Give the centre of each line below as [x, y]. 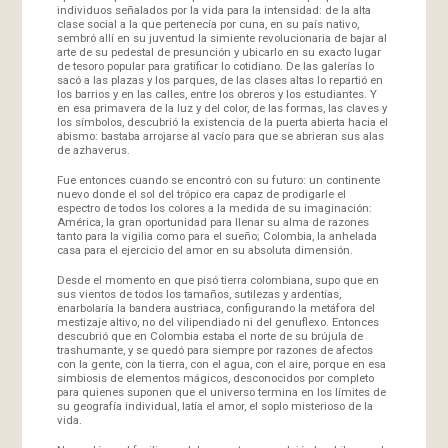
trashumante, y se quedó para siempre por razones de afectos [214, 349]
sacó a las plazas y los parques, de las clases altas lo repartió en [219, 79]
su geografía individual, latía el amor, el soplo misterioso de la [214, 405]
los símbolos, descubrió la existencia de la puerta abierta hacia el [222, 121]
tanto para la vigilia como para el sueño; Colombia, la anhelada [216, 235]
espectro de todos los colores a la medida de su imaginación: [214, 207]
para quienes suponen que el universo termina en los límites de [221, 391]
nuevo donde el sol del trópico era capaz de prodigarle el [201, 193]
